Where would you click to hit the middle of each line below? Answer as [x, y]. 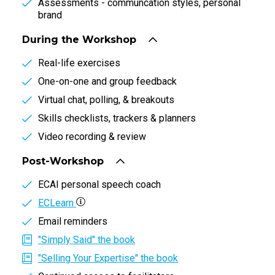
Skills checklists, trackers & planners [117, 118]
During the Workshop [79, 39]
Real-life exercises [79, 63]
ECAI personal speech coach [99, 184]
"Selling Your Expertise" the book [108, 258]
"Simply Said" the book [87, 239]
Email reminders [73, 221]
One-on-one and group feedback [107, 81]
